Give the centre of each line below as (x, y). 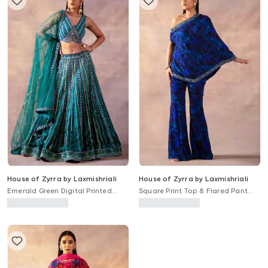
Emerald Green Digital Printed (60, 191)
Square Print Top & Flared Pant (193, 191)
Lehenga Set (30, 200)
